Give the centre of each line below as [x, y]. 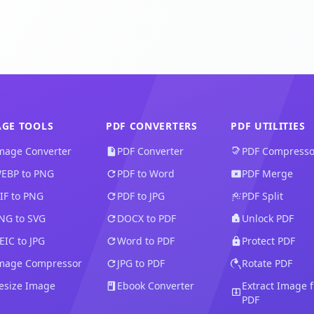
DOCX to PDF [146, 218]
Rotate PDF [267, 263]
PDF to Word [145, 173]
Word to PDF [145, 241]
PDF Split [263, 196]
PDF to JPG [141, 196]
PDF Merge [268, 173]
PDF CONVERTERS [151, 126]
